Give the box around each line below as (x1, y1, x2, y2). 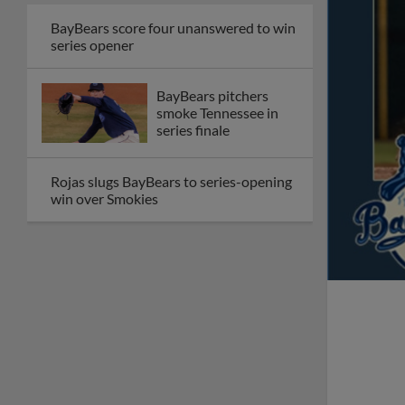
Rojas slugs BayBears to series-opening (51, 172, 292, 190)
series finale (156, 121, 230, 139)
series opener (51, 35, 134, 53)
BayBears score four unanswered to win (51, 18, 296, 36)
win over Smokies (51, 189, 158, 207)
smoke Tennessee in (156, 104, 278, 122)
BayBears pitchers (156, 87, 268, 105)
